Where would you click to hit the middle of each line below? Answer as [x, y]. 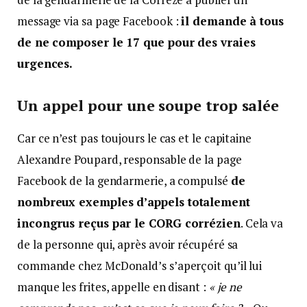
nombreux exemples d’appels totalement [134, 202]
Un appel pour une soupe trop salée [148, 105]
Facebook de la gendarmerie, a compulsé [124, 181]
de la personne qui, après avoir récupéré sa [128, 245]
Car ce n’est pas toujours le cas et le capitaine [134, 138]
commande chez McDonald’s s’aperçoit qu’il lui [140, 266]
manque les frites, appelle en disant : [113, 287]
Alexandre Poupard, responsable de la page [130, 160]
